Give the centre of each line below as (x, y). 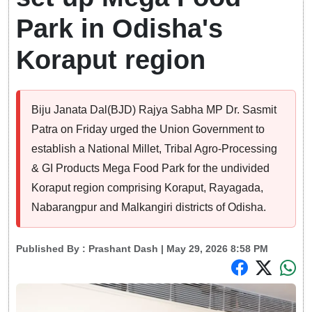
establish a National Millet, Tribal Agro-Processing (154, 149)
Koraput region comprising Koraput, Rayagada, (147, 188)
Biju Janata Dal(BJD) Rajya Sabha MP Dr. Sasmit (154, 110)
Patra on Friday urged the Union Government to (148, 130)
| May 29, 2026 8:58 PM (213, 249)
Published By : (52, 249)
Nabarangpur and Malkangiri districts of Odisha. (149, 208)
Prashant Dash (123, 249)
